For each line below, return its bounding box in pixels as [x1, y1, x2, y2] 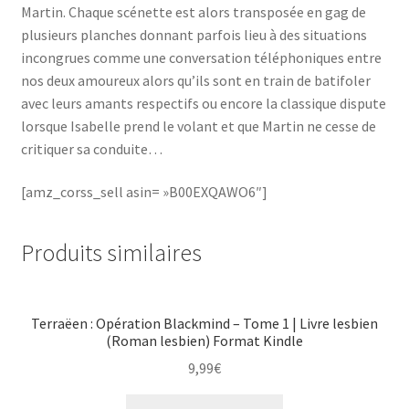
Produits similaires [20, 237, 202, 267]
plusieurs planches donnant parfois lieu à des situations [20, 25, 367, 44]
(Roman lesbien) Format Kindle [106, 330, 303, 350]
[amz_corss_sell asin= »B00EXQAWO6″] [20, 183, 267, 202]
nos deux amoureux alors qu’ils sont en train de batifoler [20, 70, 371, 89]
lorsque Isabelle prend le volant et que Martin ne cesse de [20, 116, 376, 135]
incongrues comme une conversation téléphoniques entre [20, 47, 382, 67]
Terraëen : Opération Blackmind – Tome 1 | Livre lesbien [31, 313, 378, 332]
